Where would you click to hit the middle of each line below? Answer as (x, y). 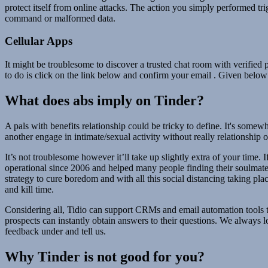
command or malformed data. (60, 18)
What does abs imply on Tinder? (104, 101)
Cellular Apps (39, 41)
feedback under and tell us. (55, 231)
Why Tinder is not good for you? (105, 256)
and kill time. (29, 189)
